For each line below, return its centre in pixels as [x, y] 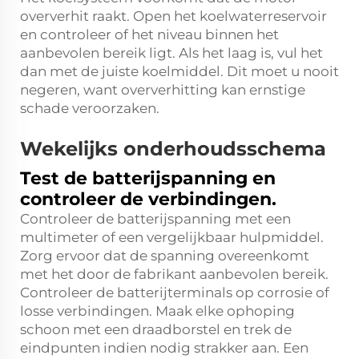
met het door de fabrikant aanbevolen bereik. [174, 274]
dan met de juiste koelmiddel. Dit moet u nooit [179, 71]
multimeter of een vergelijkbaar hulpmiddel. [172, 237]
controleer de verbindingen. [148, 199]
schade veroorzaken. [90, 108]
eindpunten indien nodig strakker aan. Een [164, 348]
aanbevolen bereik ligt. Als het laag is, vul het [171, 53]
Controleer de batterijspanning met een [155, 219]
